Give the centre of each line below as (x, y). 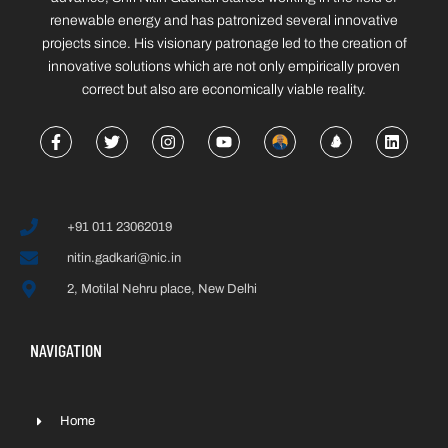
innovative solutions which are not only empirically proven (224, 67)
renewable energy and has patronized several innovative (224, 21)
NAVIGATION (66, 349)
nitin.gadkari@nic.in (123, 257)
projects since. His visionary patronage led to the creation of (224, 44)
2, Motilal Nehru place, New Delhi (161, 288)
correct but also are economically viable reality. (224, 90)
